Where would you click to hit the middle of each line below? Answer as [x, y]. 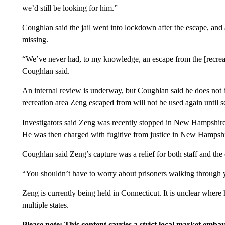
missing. [35, 39]
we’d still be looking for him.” [70, 8]
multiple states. [45, 205]
